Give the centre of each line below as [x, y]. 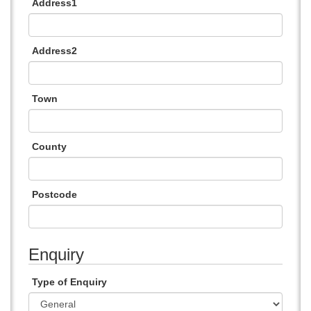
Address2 [54, 51]
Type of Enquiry [69, 282]
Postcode [54, 194]
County [49, 146]
